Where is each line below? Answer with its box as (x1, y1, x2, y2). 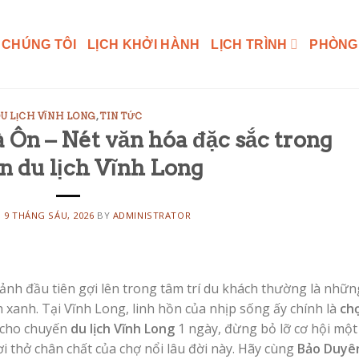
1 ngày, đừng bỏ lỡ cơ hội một (175, 319, 357, 337)
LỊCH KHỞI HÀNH (87, 37, 200, 51)
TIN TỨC (99, 111, 143, 122)
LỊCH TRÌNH (211, 37, 288, 51)
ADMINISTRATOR (112, 208, 192, 221)
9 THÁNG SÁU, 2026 (4, 208, 95, 221)
